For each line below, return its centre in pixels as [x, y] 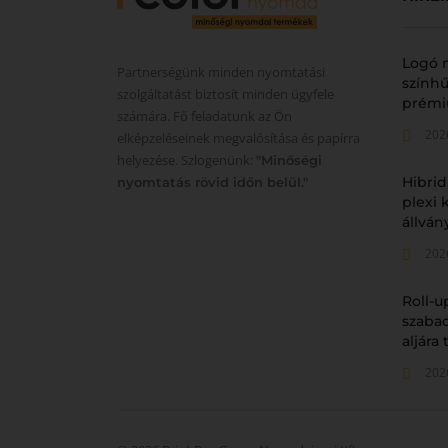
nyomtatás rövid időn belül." [212, 181]
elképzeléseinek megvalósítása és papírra [238, 137]
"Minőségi [289, 159]
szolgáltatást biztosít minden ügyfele [225, 93]
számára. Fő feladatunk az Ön [204, 115]
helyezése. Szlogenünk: [186, 159]
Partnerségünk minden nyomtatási [221, 71]
